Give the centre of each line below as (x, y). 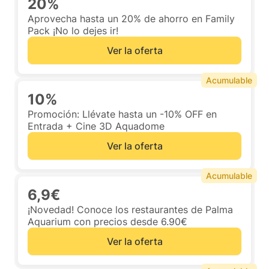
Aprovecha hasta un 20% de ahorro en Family (131, 19)
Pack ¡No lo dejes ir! (73, 31)
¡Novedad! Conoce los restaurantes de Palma (130, 210)
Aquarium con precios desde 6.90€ (107, 222)
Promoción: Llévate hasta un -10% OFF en (122, 114)
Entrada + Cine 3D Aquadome (96, 126)
